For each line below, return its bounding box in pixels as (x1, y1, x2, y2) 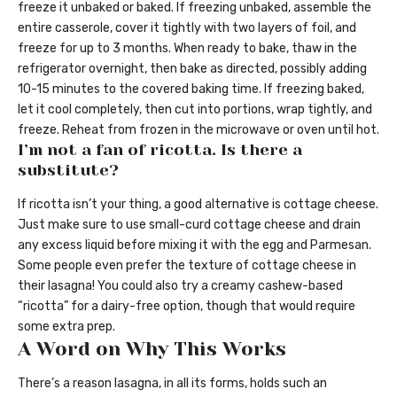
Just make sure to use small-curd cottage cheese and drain (18, 216, 361, 232)
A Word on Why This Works (18, 337, 286, 360)
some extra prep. (18, 318, 115, 334)
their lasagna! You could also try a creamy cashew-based (18, 277, 343, 293)
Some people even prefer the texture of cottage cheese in (18, 257, 356, 273)
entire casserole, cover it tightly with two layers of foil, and (18, 20, 356, 36)
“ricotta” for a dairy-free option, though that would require (18, 298, 355, 314)
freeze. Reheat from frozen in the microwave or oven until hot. (18, 122, 379, 138)
